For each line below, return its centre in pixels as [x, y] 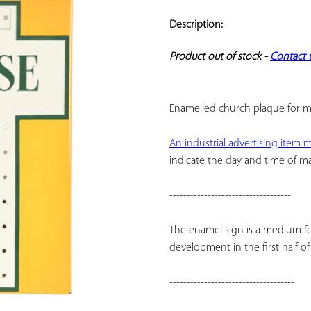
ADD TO [102, 7]
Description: [196, 25]
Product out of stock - [220, 57]
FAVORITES [102, 37]
